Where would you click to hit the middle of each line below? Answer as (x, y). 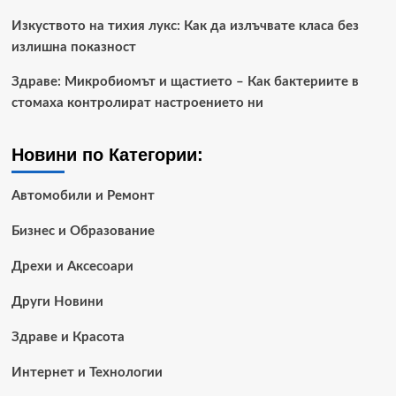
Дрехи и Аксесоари (72, 266)
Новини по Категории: (107, 154)
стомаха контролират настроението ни (137, 103)
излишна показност (73, 47)
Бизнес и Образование (83, 231)
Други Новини (57, 301)
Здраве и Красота (68, 337)
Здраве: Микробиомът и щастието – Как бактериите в (185, 81)
